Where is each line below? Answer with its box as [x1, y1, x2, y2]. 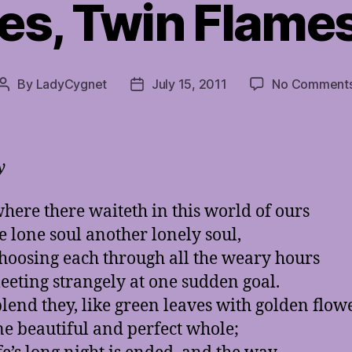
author [2, 97, 40, 112]
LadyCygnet [35, 76, 107, 92]
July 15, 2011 [151, 76, 227, 92]
